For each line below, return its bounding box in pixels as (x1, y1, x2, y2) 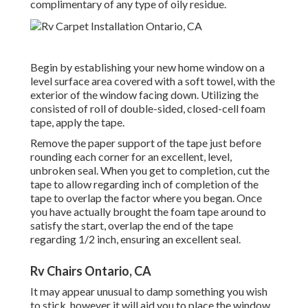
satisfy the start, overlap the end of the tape (30, 219, 233, 232)
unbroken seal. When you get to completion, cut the (30, 164, 269, 177)
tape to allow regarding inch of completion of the (30, 177, 258, 191)
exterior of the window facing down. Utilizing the (30, 88, 258, 102)
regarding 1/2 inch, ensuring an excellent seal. (30, 232, 241, 246)
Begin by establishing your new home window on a (30, 60, 265, 74)
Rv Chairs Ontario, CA (30, 263, 151, 279)
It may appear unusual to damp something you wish (30, 285, 267, 298)
